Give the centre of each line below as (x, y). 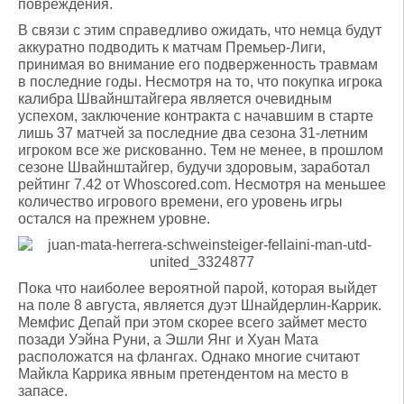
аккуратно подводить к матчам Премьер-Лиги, (172, 47)
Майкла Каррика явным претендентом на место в (184, 374)
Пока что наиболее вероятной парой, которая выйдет (197, 288)
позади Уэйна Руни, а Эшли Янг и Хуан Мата (168, 340)
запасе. (43, 391)
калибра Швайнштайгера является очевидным (175, 99)
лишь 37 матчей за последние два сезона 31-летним (193, 133)
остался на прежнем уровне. (114, 219)
